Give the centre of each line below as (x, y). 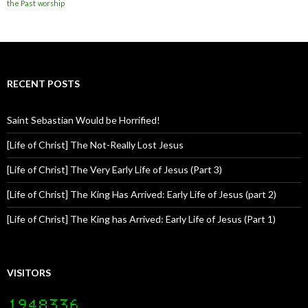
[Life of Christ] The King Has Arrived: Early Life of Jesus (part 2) (142, 194)
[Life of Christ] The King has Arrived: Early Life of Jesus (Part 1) (141, 219)
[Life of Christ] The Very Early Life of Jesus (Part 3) (114, 169)
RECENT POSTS (43, 83)
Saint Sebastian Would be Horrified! (84, 120)
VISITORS (29, 272)
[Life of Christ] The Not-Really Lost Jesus (95, 144)
